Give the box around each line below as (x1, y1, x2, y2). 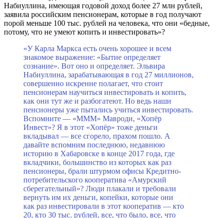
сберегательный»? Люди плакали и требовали (23, 184, 176, 193)
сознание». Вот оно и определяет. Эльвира (23, 61, 165, 70)
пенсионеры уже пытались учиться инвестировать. (23, 105, 193, 114)
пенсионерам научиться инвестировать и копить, (23, 88, 186, 96)
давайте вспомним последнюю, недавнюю (23, 140, 165, 149)
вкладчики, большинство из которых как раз (23, 158, 171, 166)
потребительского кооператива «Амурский (23, 175, 166, 184)
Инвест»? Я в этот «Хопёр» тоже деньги (23, 123, 158, 131)
